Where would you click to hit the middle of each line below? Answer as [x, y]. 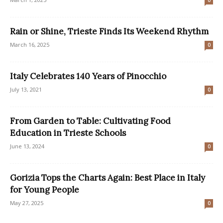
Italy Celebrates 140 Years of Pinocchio [88, 76]
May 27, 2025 [27, 203]
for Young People [45, 190]
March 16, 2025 [30, 45]
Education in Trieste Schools [68, 133]
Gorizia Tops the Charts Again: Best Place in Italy [108, 178]
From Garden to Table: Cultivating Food [90, 121]
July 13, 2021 [26, 90]
